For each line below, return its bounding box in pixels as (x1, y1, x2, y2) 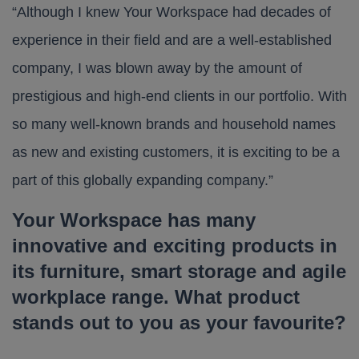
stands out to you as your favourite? (12, 312, 346, 333)
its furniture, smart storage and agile (12, 260, 346, 282)
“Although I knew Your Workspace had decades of (12, 4, 331, 20)
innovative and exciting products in (12, 235, 337, 256)
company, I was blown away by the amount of (12, 60, 302, 76)
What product (169, 286, 300, 308)
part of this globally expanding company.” (12, 172, 273, 188)
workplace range (12, 286, 163, 308)
